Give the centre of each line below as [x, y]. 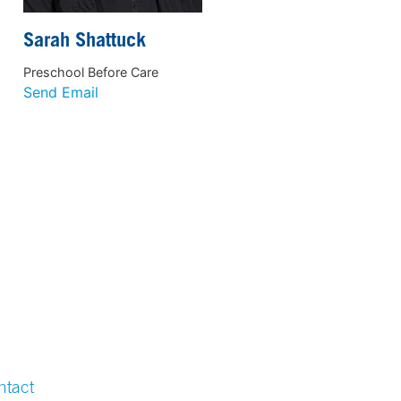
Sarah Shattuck [84, 43]
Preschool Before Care [90, 72]
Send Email [60, 92]
